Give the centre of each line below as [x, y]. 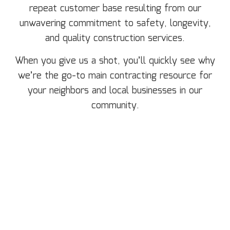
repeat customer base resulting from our [115, 9]
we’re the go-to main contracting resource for [115, 76]
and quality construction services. [115, 39]
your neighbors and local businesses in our [115, 91]
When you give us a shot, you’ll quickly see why [115, 61]
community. [115, 106]
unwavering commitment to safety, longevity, [115, 24]
